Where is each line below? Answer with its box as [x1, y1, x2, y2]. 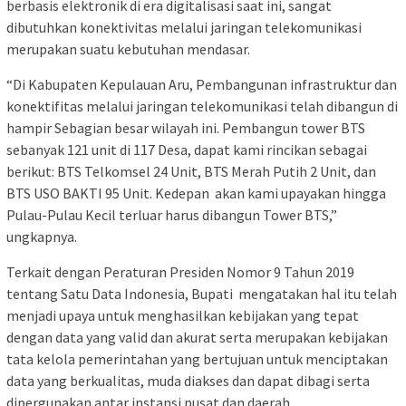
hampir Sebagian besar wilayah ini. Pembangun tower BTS [6, 119, 365, 138]
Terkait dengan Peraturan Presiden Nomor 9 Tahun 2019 [6, 263, 354, 282]
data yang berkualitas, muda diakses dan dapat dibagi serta [6, 372, 370, 391]
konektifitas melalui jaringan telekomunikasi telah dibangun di [6, 97, 398, 116]
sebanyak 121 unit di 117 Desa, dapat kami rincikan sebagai [6, 140, 367, 159]
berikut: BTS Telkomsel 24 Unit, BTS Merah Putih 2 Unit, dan [6, 162, 376, 181]
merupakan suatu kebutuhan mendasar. [6, 40, 250, 59]
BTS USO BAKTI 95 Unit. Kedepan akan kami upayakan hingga [6, 184, 386, 203]
